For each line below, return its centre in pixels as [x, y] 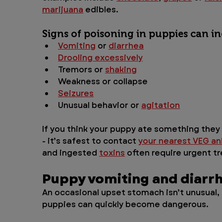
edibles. [101, 10]
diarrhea [126, 46]
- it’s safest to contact [90, 141]
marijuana [63, 10]
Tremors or [82, 70]
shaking [121, 70]
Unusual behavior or [100, 106]
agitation [161, 106]
